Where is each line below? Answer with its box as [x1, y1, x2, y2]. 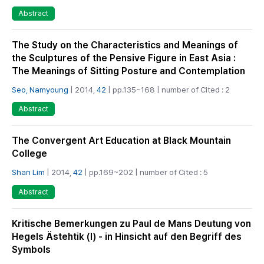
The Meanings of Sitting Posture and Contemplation [12, 65, 245, 77]
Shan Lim [12, 167, 45, 177]
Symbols [12, 243, 51, 255]
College [12, 148, 47, 160]
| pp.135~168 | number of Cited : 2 [106, 85, 230, 95]
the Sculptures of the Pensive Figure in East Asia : [12, 52, 236, 64]
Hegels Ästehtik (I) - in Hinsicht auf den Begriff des [12, 230, 242, 242]
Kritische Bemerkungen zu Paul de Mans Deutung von [12, 217, 251, 229]
